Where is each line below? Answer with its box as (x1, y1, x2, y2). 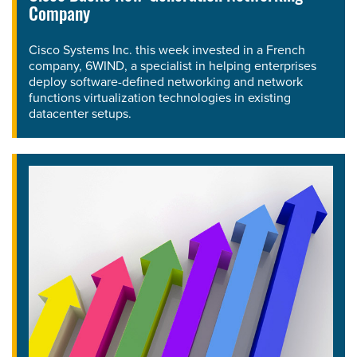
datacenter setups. (29, 104, 131, 124)
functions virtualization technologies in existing (29, 88, 291, 108)
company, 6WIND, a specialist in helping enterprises (29, 57, 316, 76)
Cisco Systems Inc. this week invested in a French (29, 41, 305, 60)
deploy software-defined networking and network (29, 73, 303, 92)
